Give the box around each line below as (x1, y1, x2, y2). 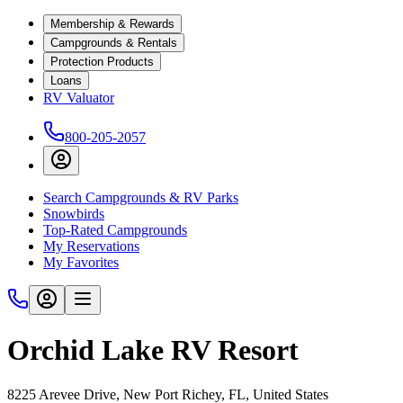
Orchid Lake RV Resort (7, 334, 299, 367)
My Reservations (43, 238, 139, 254)
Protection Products (50, 55, 154, 68)
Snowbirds (43, 206, 104, 221)
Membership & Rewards (50, 17, 175, 31)
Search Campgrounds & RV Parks (43, 190, 238, 205)
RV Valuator (43, 90, 114, 105)
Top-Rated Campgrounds (43, 222, 187, 237)
